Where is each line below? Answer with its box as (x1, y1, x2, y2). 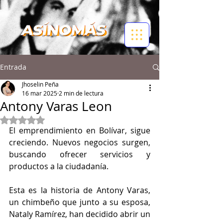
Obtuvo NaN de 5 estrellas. (22, 114, 112, 124)
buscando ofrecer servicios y (9, 149, 150, 160)
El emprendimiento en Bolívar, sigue (9, 125, 150, 136)
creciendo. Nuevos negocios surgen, (9, 137, 150, 148)
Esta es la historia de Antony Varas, (9, 185, 150, 196)
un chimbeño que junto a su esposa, (9, 197, 150, 208)
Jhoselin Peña (22, 80, 59, 88)
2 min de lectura (59, 89, 104, 97)
